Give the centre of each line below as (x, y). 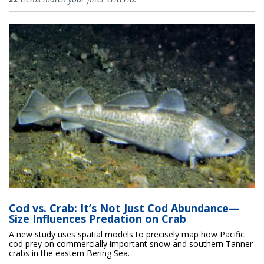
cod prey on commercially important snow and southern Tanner (131, 243)
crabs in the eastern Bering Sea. (69, 253)
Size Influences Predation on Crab (98, 218)
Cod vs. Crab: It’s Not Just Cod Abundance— (124, 208)
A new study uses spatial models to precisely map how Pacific (127, 234)
